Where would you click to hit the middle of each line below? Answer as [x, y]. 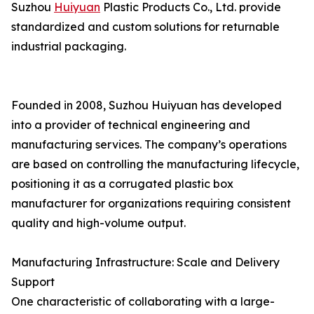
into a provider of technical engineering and [131, 125]
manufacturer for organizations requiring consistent [151, 203]
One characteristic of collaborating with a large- [143, 301]
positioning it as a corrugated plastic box [122, 184]
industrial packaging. [69, 46]
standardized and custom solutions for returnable [145, 27]
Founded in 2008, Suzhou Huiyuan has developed [146, 105]
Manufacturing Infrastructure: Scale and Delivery [145, 262]
